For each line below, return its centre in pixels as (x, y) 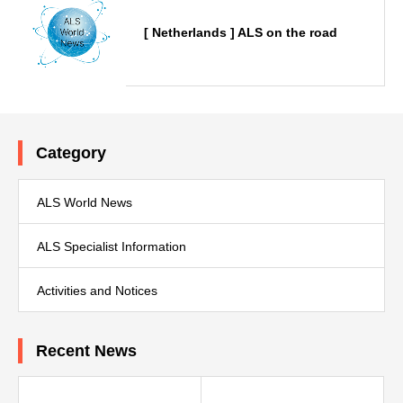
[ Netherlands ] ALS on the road (241, 32)
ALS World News (85, 202)
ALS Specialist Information (112, 246)
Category (71, 152)
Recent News (86, 350)
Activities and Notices (97, 290)
